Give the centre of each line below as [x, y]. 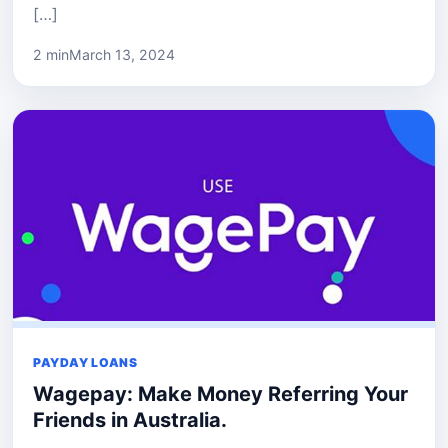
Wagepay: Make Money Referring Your [220, 393]
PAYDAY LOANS [85, 362]
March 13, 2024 [122, 54]
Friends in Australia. [130, 419]
